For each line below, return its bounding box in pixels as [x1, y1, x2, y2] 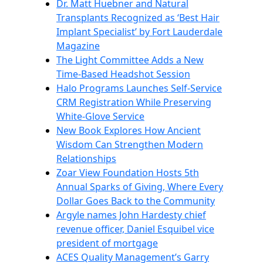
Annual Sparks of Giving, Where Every [56, 180, 223, 193]
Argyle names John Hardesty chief [56, 208, 206, 221]
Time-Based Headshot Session [56, 68, 190, 80]
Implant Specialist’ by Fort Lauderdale [56, 25, 222, 38]
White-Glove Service [56, 110, 144, 123]
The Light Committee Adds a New [56, 53, 204, 66]
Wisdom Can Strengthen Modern [56, 138, 203, 151]
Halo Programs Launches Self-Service [56, 82, 222, 95]
